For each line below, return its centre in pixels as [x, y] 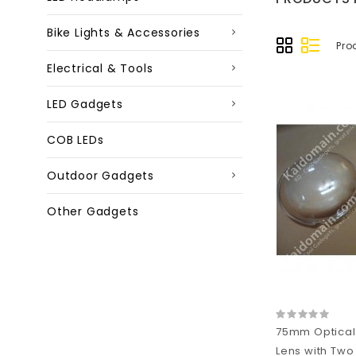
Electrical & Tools [100, 68]
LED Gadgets [85, 104]
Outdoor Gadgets [101, 176]
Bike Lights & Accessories [124, 33]
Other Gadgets [93, 211]
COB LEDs [75, 140]
